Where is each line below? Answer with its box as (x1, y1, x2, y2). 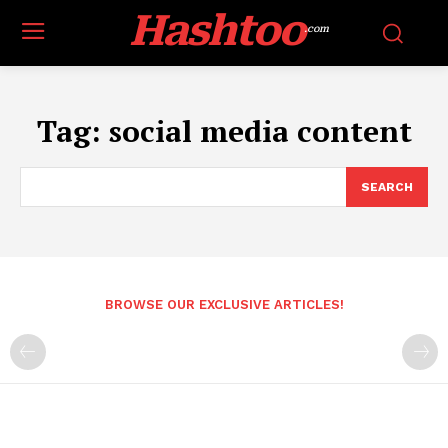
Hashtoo (128, 6, 304, 55)
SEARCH (361, 180, 413, 194)
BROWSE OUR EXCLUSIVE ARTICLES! (104, 297, 344, 312)
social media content (108, 111, 412, 151)
